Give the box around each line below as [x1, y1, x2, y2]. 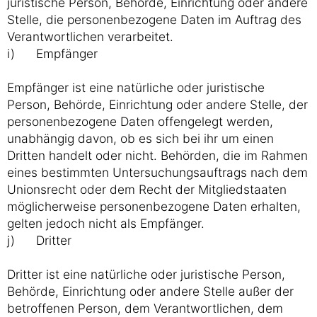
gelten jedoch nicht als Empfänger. [7, 216, 204, 231]
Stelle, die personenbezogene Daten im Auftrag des [7, 12, 301, 27]
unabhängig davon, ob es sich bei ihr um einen [7, 131, 274, 146]
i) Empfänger [7, 46, 98, 61]
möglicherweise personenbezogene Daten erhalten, [7, 199, 301, 214]
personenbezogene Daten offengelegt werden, [7, 114, 273, 129]
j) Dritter [7, 233, 71, 248]
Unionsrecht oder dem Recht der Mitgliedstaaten [7, 182, 287, 197]
